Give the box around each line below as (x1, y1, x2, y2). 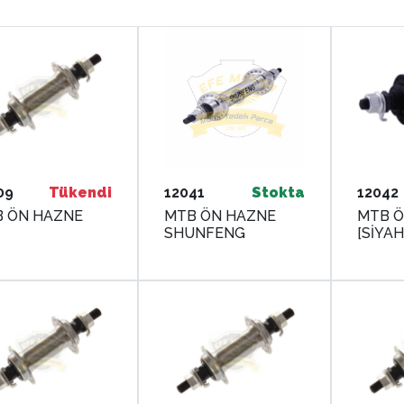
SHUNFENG (163, 224, 245, 242)
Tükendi (48, 183, 112, 201)
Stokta (251, 183, 305, 201)
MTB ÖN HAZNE (163, 207, 276, 225)
